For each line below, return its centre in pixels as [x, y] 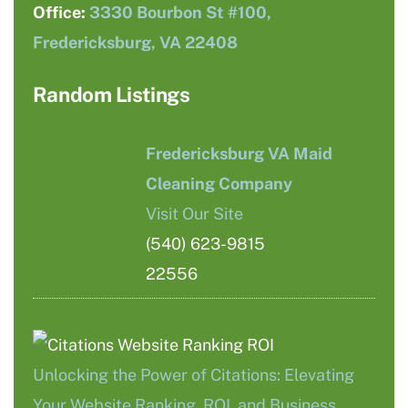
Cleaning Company [219, 183]
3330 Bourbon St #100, [180, 13]
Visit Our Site [195, 213]
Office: [61, 13]
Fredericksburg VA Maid [240, 153]
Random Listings [111, 95]
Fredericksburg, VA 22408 [135, 43]
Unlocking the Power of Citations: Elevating [193, 374]
